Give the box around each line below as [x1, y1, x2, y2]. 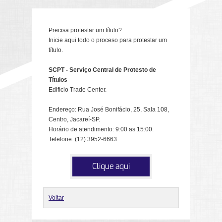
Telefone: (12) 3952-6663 [49, 136, 117, 143]
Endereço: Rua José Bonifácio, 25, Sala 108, [49, 106, 169, 113]
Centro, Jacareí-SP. [49, 116, 100, 123]
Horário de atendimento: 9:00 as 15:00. [49, 126, 154, 133]
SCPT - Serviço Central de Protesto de [49, 66, 156, 73]
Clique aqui [92, 163, 130, 170]
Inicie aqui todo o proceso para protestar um [49, 37, 167, 44]
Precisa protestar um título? [49, 27, 122, 34]
